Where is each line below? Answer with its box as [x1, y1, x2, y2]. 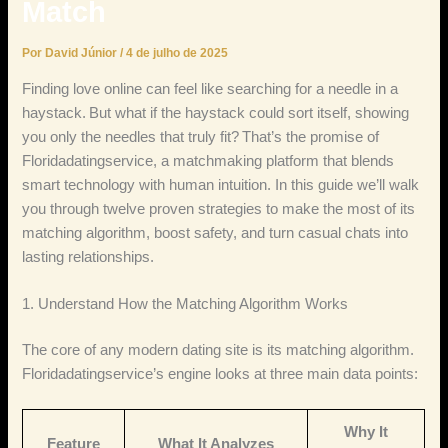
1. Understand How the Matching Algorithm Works [22, 296, 349, 313]
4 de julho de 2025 [126, 46, 229, 61]
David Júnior [45, 46, 121, 61]
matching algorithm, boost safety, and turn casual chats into [22, 224, 409, 241]
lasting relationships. [22, 248, 155, 265]
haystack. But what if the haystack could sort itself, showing [22, 104, 410, 121]
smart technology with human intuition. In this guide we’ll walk [22, 176, 420, 193]
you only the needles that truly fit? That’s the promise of [22, 128, 380, 145]
